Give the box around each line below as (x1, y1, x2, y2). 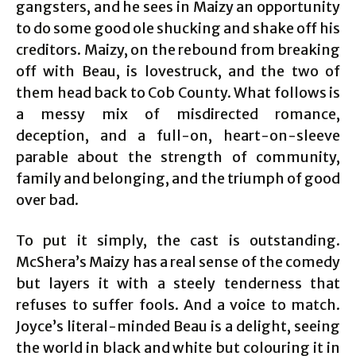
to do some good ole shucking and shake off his (16, 19, 340, 38)
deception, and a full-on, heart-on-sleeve (16, 126, 340, 145)
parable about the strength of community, (16, 148, 340, 167)
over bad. (16, 191, 79, 210)
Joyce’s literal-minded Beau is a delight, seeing (16, 317, 340, 336)
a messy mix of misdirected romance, (16, 105, 340, 124)
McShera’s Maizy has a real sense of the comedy (16, 253, 340, 272)
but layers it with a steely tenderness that (16, 274, 340, 293)
